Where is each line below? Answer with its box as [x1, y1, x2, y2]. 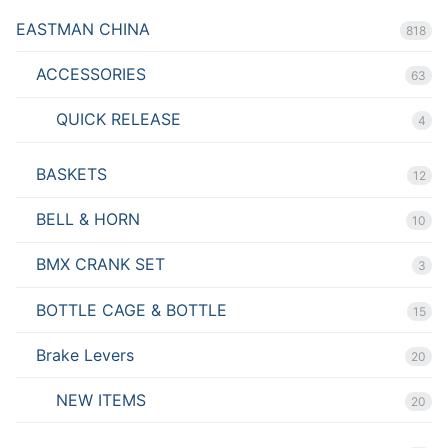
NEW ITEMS [56, 389, 146, 410]
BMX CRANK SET [36, 254, 165, 275]
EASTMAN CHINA [16, 18, 150, 39]
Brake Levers [36, 344, 134, 365]
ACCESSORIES [36, 63, 146, 84]
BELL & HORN [36, 209, 140, 230]
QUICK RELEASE [56, 109, 181, 130]
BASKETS [36, 163, 107, 184]
